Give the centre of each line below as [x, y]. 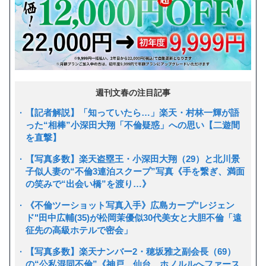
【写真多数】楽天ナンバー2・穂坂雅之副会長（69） [131, 251]
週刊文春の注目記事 [133, 92]
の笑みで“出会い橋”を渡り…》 [88, 183]
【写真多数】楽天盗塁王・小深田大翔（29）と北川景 [133, 159]
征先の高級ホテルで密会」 [79, 230]
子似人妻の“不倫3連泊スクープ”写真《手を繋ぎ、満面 [135, 171]
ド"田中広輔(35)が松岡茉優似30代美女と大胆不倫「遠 [134, 217]
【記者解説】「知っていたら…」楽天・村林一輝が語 [132, 112]
